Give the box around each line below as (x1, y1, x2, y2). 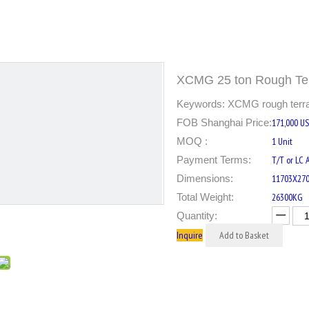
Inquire (177, 229, 203, 241)
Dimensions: (177, 172, 233, 184)
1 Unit (272, 135, 292, 148)
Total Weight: (177, 191, 234, 203)
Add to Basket (219, 229, 269, 241)
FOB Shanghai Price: (177, 117, 272, 128)
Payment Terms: (177, 154, 251, 166)
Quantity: (177, 210, 217, 221)
